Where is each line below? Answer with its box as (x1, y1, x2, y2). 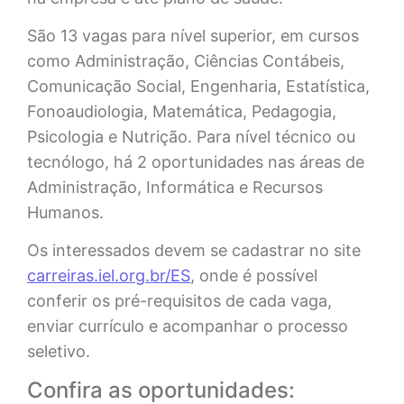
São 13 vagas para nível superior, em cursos (27, 25, 359, 45)
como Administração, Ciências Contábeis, (27, 50, 344, 70)
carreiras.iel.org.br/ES (27, 266, 190, 286)
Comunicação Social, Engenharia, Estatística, (27, 76, 370, 96)
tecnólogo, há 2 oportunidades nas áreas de (27, 151, 364, 171)
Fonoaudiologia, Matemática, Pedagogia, (27, 101, 336, 121)
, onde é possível (190, 266, 317, 286)
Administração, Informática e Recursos (27, 177, 323, 197)
